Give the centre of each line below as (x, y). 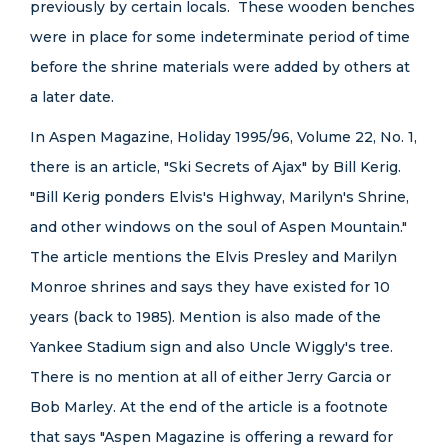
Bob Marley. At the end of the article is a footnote (209, 407)
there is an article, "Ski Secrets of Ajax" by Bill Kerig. (215, 167)
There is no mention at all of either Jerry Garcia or (210, 377)
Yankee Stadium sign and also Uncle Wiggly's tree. (211, 347)
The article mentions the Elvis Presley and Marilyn (213, 257)
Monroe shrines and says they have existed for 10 (210, 287)
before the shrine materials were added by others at (220, 67)
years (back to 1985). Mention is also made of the (205, 317)
